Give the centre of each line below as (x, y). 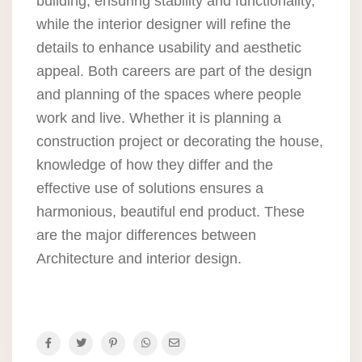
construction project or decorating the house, (180, 142)
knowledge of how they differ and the (155, 165)
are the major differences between (146, 236)
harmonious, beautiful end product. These (170, 212)
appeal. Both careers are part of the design (174, 72)
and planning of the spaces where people (169, 95)
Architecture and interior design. (139, 259)
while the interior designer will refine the (164, 25)
